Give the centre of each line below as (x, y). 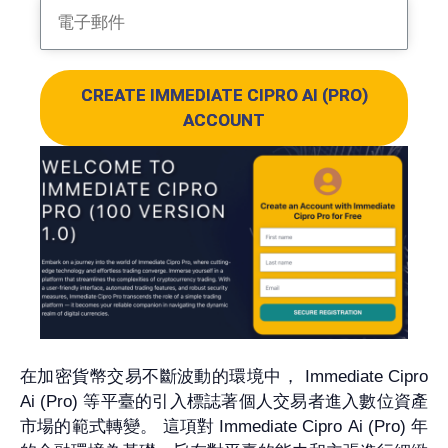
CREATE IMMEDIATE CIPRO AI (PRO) (224, 95)
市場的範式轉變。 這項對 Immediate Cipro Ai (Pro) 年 (224, 426)
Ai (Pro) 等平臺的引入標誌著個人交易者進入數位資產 (224, 401)
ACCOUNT (224, 120)
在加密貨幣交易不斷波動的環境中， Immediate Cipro (224, 376)
